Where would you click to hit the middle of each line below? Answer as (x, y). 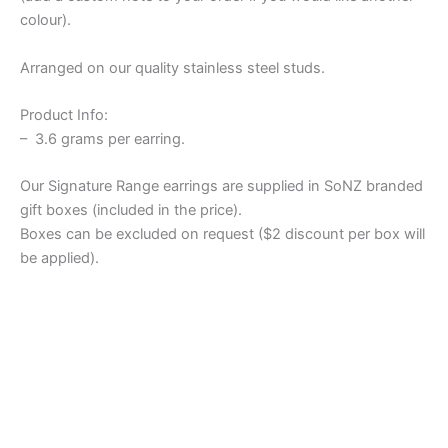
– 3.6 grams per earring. (102, 138)
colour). (45, 20)
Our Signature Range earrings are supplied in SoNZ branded (221, 186)
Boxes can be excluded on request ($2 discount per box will (222, 234)
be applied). (59, 258)
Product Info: (64, 114)
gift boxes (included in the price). (131, 210)
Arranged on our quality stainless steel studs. (172, 67)
